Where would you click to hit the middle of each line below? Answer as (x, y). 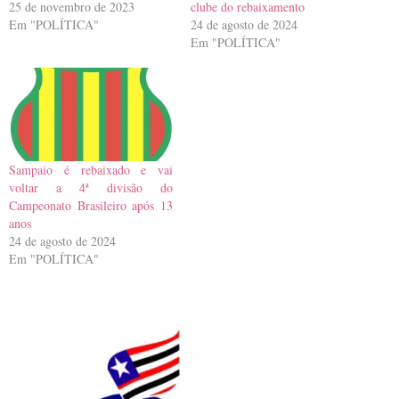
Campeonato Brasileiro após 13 (91, 206)
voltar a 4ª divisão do (91, 188)
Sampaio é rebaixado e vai (91, 170)
